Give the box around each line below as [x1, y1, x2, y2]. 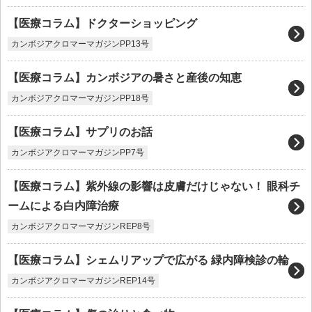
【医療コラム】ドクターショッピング [8, 17, 197, 29]
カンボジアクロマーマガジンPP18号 [11, 93, 149, 103]
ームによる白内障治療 [8, 200, 119, 212]
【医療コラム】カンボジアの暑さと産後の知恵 [8, 72, 242, 84]
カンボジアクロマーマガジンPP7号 [11, 148, 144, 157]
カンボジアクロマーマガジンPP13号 [11, 39, 149, 49]
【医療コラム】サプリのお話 [8, 126, 153, 138]
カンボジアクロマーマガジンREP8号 [11, 221, 150, 231]
